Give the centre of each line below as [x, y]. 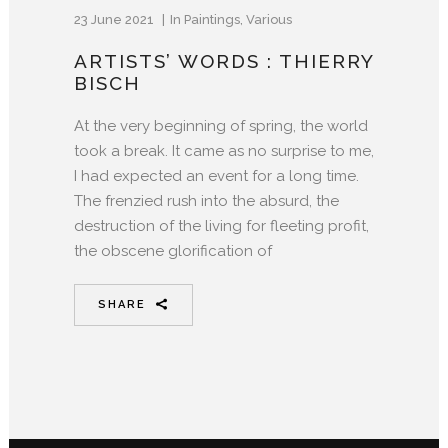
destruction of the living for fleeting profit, [221, 225]
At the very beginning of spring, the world [221, 125]
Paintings [212, 19]
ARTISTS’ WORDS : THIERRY [224, 60]
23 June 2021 [115, 19]
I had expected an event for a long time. [216, 175]
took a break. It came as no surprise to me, [224, 150]
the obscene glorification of [173, 250]
